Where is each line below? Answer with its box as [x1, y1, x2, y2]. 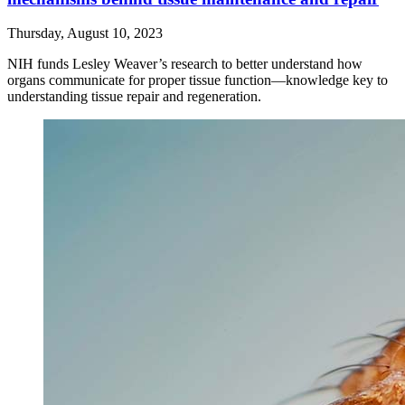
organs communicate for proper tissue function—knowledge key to [7, 72, 388, 89]
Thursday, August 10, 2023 [7, 25, 163, 42]
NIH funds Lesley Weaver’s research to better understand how [7, 56, 363, 72]
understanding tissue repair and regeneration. [7, 89, 261, 105]
